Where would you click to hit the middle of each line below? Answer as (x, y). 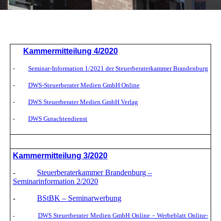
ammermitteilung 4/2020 (74, 51)
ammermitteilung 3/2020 (63, 156)
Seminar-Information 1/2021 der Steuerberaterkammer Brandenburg (118, 69)
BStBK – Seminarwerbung (79, 198)
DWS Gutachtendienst (58, 119)
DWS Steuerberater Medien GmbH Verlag (83, 102)
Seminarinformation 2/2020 (55, 182)
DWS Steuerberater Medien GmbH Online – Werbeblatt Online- (123, 216)
